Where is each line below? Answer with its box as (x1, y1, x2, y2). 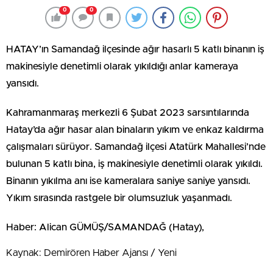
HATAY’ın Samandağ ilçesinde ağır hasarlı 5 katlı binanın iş (6, 44, 264, 54)
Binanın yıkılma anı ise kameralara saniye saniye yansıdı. (6, 175, 250, 186)
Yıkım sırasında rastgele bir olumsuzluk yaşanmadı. (6, 193, 232, 203)
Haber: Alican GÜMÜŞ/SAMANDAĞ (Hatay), (6, 222, 204, 232)
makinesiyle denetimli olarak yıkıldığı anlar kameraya (6, 61, 238, 71)
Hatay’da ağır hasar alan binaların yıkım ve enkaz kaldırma (6, 124, 264, 135)
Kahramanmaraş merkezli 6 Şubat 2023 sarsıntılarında (6, 107, 249, 118)
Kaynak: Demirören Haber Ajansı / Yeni (6, 247, 177, 258)
